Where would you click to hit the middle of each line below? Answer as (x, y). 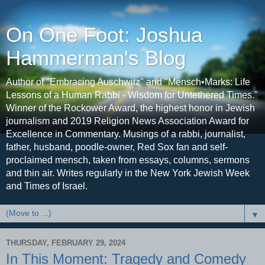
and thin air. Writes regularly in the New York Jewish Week (128, 173)
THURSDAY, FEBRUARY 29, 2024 (66, 243)
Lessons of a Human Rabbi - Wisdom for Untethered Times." (132, 95)
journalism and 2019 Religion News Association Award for (127, 121)
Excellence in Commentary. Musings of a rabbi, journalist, (126, 134)
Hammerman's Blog (96, 58)
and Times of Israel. (47, 186)
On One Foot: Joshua (104, 35)
